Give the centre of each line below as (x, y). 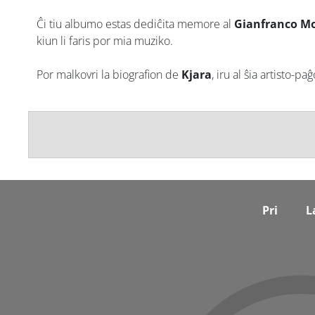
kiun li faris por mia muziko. (106, 40)
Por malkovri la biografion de (109, 74)
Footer (50, 202)
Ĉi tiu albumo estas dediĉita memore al (135, 24)
